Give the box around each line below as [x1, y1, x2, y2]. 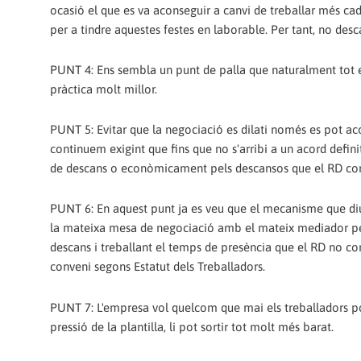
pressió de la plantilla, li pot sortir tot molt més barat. [50, 319, 334, 334]
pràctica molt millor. [50, 81, 157, 96]
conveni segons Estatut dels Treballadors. [50, 259, 265, 274]
